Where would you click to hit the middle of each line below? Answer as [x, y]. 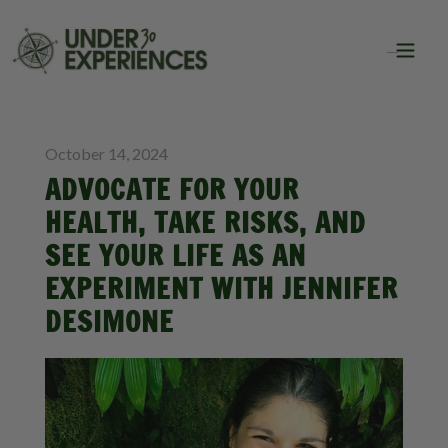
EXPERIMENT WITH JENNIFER [221, 288]
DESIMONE [109, 321]
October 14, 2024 [106, 153]
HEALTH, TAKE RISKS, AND [205, 222]
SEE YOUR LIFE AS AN [175, 255]
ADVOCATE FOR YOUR [171, 189]
